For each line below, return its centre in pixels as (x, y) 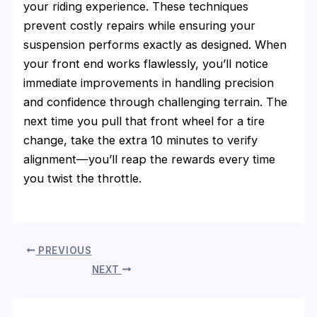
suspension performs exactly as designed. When (155, 44)
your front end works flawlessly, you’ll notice (146, 63)
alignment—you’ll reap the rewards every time (150, 159)
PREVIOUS (64, 250)
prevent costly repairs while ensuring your (140, 25)
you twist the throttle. (83, 178)
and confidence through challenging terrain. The (156, 102)
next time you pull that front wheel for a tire (144, 121)
